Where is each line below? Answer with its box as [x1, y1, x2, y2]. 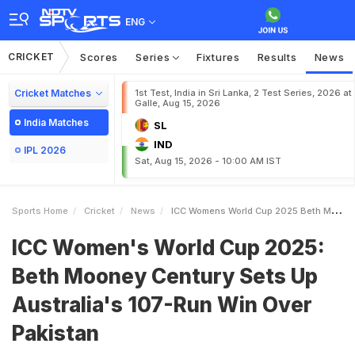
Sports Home [12, 205, 68, 216]
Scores [79, 51, 119, 63]
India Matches [24, 116, 89, 128]
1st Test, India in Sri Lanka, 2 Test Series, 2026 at [135, 87, 352, 98]
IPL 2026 [24, 144, 66, 156]
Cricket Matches [14, 87, 91, 99]
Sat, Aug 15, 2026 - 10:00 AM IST [135, 155, 281, 166]
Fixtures [197, 51, 240, 63]
